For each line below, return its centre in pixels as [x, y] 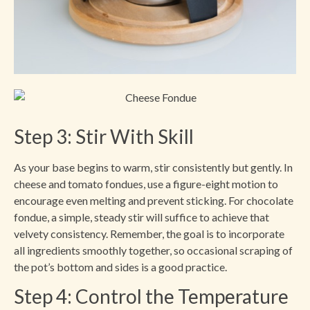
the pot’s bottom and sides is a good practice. [120, 266]
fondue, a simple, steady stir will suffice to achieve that [142, 217]
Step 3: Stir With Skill [104, 136]
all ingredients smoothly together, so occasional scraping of [153, 250]
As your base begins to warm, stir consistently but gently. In [153, 167]
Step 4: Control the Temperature [151, 297]
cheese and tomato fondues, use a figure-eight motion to [146, 183]
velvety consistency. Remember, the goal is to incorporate [149, 233]
